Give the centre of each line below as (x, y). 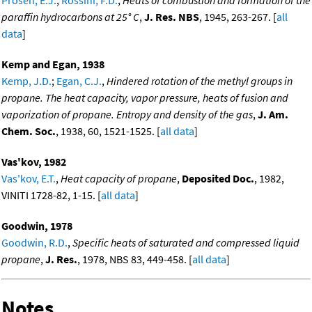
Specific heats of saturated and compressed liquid (186, 243)
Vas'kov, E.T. (29, 179)
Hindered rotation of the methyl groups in (200, 81)
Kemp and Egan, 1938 (53, 64)
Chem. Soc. (29, 131)
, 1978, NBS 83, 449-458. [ (135, 259)
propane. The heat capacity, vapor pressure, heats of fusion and (145, 98)
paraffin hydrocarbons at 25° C (70, 17)
